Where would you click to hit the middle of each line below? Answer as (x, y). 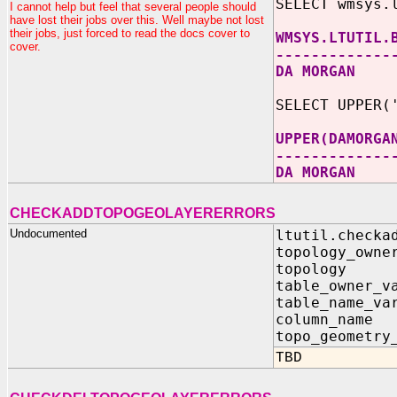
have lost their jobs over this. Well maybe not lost (137, 20)
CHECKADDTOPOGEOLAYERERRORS (143, 213)
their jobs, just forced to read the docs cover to (130, 33)
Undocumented (48, 234)
